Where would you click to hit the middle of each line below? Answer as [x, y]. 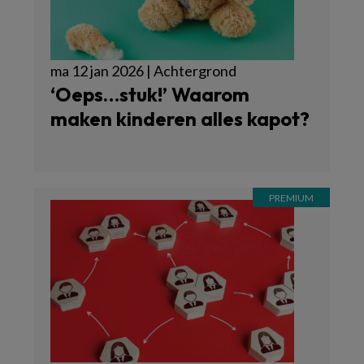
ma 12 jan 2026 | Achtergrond [143, 71]
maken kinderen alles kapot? [180, 119]
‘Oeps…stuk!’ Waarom [150, 94]
